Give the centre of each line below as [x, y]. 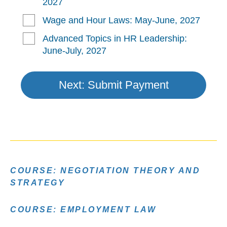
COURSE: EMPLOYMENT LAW [83, 210]
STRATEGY [37, 183]
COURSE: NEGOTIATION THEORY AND [105, 171]
